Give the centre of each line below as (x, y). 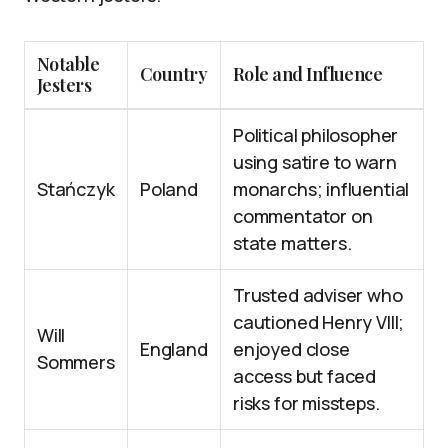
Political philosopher (316, 135)
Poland (169, 189)
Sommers (76, 362)
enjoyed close (291, 349)
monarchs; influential (321, 189)
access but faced (305, 376)
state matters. (292, 243)
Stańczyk (76, 189)
